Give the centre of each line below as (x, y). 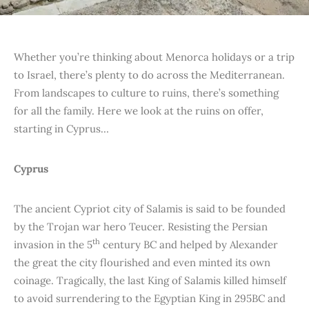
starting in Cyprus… (61, 129)
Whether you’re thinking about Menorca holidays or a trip (154, 57)
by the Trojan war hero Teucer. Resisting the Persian (141, 227)
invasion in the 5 (53, 245)
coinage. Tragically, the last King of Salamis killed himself (150, 280)
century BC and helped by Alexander (189, 245)
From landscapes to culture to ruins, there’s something (146, 93)
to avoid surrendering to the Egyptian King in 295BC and (150, 298)
